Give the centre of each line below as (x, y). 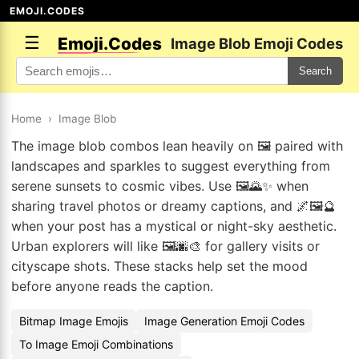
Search (315, 71)
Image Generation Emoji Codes (224, 321)
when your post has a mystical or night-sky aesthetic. (174, 226)
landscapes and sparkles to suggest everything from (171, 166)
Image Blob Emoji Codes (257, 43)
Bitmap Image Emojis (74, 321)
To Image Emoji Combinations (96, 344)
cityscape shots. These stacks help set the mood (159, 266)
